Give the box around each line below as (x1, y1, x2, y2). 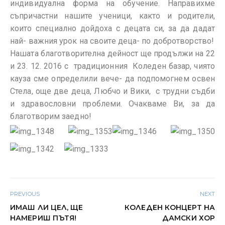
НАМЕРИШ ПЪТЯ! (10, 213, 77, 223)
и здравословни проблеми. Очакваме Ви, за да (10, 99, 215, 108)
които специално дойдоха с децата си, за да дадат (10, 24, 215, 33)
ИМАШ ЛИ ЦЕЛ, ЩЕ (10, 203, 83, 212)
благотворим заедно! (10, 111, 91, 121)
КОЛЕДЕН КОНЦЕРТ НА (125, 203, 215, 212)
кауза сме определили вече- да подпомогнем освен (10, 74, 215, 83)
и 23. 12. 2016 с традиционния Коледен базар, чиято (10, 61, 215, 71)
